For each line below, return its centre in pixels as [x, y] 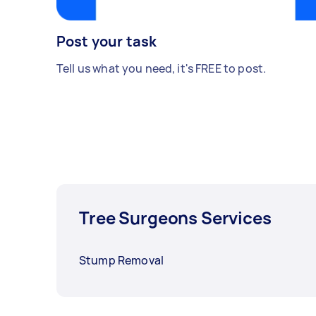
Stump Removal [121, 261]
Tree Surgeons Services [175, 218]
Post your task [107, 42]
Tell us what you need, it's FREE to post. [162, 69]
